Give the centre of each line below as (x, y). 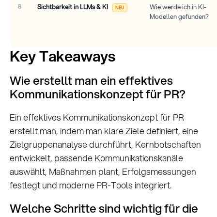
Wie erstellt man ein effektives (91, 81)
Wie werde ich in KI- (178, 7)
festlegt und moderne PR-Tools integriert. (91, 185)
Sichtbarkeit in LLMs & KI (73, 7)
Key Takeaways (62, 56)
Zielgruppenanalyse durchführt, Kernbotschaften (105, 145)
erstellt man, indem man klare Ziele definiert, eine (104, 131)
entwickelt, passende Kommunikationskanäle (96, 158)
